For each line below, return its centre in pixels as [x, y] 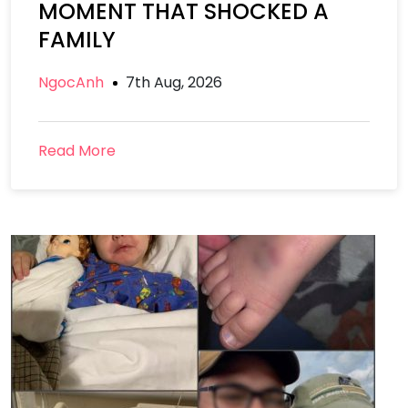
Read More [77, 151]
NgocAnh [71, 82]
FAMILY [77, 40]
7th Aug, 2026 [174, 82]
